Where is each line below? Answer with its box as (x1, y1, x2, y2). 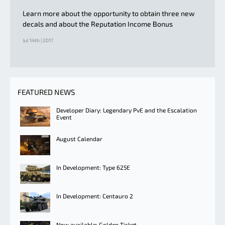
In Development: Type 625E (56, 163, 130, 171)
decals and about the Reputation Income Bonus (23, 19, 173, 28)
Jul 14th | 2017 (23, 37, 53, 43)
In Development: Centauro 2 (56, 192, 133, 199)
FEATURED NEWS (18, 87, 75, 96)
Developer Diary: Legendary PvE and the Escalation (56, 106, 197, 114)
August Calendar (56, 135, 102, 142)
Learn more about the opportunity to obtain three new (23, 9, 195, 18)
